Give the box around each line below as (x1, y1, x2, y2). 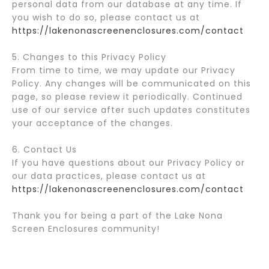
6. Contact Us (12, 144, 77, 156)
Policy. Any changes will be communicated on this (12, 77, 251, 89)
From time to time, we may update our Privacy (12, 64, 235, 76)
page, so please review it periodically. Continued (12, 91, 243, 103)
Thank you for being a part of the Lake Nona (12, 210, 223, 222)
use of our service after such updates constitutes (12, 104, 250, 116)
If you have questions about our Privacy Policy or (12, 157, 245, 169)
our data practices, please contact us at (12, 170, 206, 182)
